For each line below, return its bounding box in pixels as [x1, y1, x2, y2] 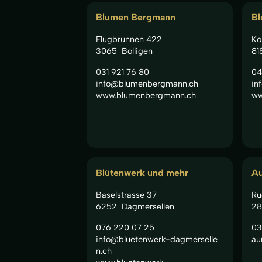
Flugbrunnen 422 [96, 33, 162, 44]
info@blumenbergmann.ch [96, 78, 198, 89]
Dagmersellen [121, 201, 174, 212]
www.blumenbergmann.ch [96, 89, 196, 101]
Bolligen [121, 45, 153, 56]
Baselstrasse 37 [96, 189, 157, 200]
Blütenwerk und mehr [96, 167, 188, 178]
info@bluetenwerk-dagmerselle [96, 233, 218, 244]
